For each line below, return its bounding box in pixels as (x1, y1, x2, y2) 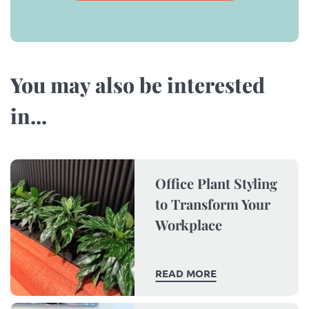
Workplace (155, 215, 222, 235)
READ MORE (155, 266, 217, 281)
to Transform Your (155, 195, 270, 214)
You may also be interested (10, 71, 265, 99)
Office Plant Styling (155, 174, 277, 193)
